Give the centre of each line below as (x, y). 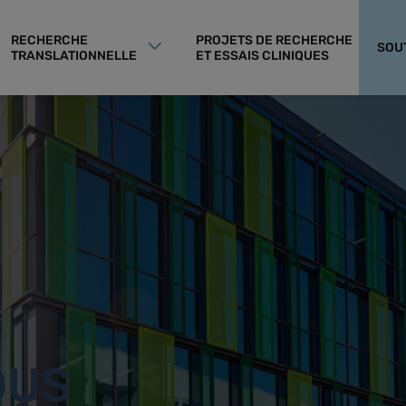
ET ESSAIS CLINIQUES (262, 55)
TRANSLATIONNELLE (74, 55)
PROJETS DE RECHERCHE (274, 40)
